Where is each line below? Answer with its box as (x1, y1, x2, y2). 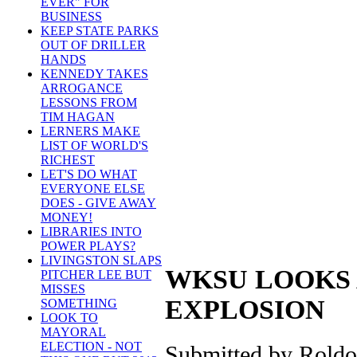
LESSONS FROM (41, 96, 137, 110)
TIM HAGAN (41, 110, 115, 124)
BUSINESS (41, 10, 102, 24)
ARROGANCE (41, 81, 123, 96)
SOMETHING (41, 296, 117, 311)
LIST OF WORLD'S (41, 139, 148, 153)
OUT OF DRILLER (41, 38, 146, 53)
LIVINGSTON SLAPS (41, 253, 162, 268)
